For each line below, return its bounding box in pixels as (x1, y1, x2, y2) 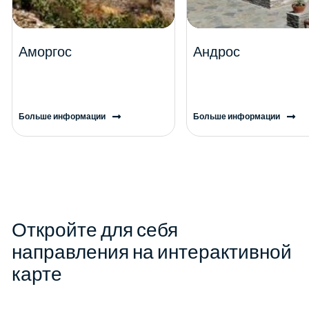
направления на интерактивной (12, 241, 292, 263)
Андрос (192, 43, 240, 60)
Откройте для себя (12, 219, 178, 241)
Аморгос (19, 43, 72, 60)
